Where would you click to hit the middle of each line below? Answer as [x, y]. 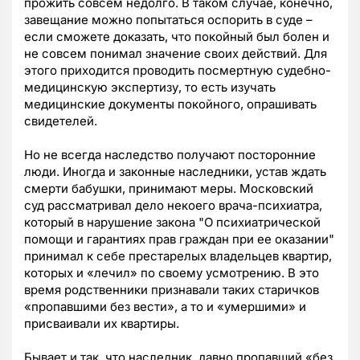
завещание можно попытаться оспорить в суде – [168, 20]
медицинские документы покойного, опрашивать [170, 104]
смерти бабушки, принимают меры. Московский [169, 189]
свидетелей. [61, 121]
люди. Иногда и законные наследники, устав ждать [175, 172]
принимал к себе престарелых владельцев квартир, [178, 256]
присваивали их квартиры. [102, 324]
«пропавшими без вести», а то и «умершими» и [165, 307]
